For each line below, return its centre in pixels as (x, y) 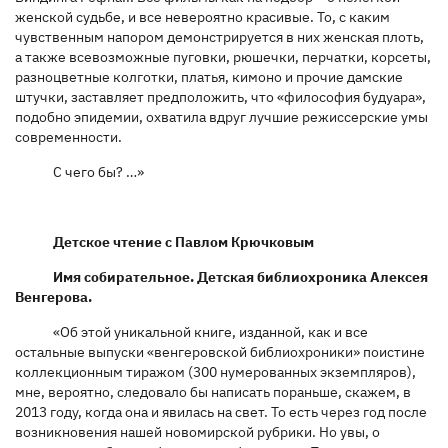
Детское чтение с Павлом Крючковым (183, 241)
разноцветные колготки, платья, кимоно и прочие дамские (209, 76)
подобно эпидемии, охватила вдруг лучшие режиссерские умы (221, 116)
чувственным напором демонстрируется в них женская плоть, (219, 36)
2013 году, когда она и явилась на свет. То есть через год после (221, 411)
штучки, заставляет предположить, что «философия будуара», (220, 96)
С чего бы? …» (98, 171)
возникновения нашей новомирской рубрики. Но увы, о (197, 431)
